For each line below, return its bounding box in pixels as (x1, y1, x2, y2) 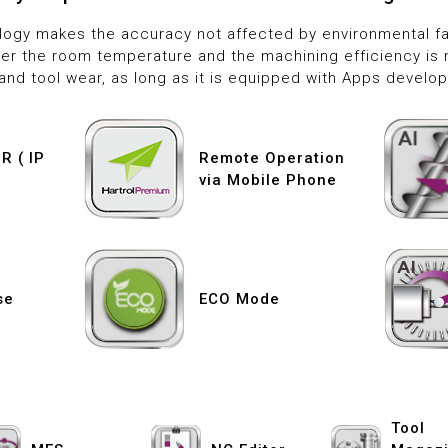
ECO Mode (198, 290, 280, 308)
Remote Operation (198, 149, 345, 167)
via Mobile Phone (198, 171, 337, 189)
